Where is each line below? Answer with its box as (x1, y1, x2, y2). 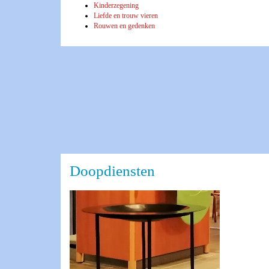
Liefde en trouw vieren (94, 11, 158, 20)
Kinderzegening (94, 1, 139, 10)
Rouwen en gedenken (94, 22, 155, 30)
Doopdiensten (70, 163, 155, 180)
